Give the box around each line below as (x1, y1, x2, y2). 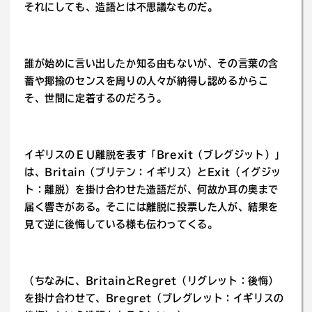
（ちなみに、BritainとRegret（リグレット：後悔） (24, 276, 279, 286)
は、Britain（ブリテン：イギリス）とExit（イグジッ (24, 167, 281, 177)
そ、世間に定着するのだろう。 (24, 93, 167, 103)
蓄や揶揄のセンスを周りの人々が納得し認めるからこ (24, 76, 269, 86)
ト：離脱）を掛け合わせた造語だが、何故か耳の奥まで (24, 185, 279, 194)
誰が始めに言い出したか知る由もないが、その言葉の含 (24, 58, 279, 68)
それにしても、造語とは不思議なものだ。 (24, 2, 218, 12)
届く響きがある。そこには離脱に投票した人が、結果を (24, 202, 279, 212)
